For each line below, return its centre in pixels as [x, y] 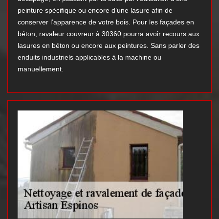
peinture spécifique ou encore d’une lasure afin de [95, 11]
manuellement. [41, 69]
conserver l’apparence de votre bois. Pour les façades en [106, 22]
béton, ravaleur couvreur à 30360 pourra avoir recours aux [109, 34]
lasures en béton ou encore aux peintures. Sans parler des [109, 46]
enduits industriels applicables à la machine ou [89, 57]
